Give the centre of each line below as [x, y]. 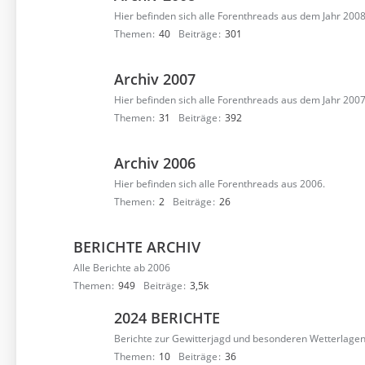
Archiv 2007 [155, 79]
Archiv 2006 [155, 163]
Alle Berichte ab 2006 [122, 268]
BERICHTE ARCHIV [137, 247]
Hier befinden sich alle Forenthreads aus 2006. [220, 184]
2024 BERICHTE [167, 318]
